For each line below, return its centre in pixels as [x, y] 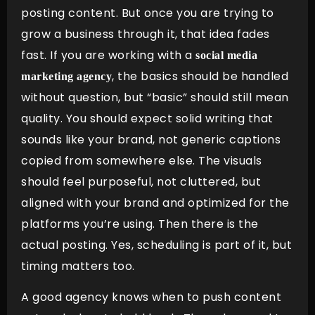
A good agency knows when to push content [151, 297]
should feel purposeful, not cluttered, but [141, 181]
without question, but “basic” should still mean [155, 97]
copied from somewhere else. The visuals [142, 160]
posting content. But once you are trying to [148, 13]
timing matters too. [81, 266]
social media [226, 55]
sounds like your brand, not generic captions [151, 139]
